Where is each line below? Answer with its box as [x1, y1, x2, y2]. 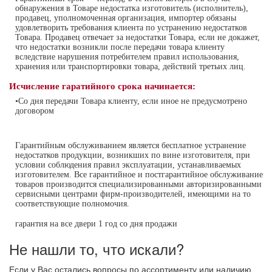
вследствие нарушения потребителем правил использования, [15, 52, 239, 61]
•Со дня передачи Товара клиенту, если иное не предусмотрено [15, 97, 247, 106]
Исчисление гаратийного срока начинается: [9, 81, 195, 91]
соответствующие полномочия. [15, 199, 129, 208]
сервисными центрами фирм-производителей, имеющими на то [15, 189, 251, 199]
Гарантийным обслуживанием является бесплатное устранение [15, 141, 246, 150]
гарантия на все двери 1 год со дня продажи [15, 219, 177, 228]
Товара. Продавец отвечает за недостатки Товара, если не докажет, [15, 33, 260, 42]
